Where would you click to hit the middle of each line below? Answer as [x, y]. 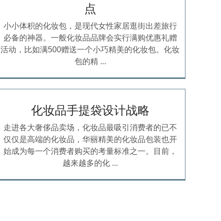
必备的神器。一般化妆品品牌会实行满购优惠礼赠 [90, 38]
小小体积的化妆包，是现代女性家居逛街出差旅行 [90, 26]
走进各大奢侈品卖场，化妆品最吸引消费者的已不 [90, 128]
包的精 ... [90, 62]
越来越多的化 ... [90, 163]
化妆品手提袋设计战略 [90, 110]
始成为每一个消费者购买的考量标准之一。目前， [90, 151]
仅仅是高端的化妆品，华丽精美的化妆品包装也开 [90, 140]
